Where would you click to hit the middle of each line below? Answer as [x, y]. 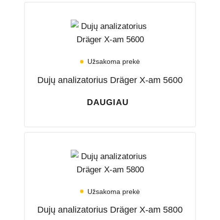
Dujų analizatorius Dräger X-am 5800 [110, 210]
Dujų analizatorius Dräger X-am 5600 [110, 80]
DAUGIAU [108, 102]
